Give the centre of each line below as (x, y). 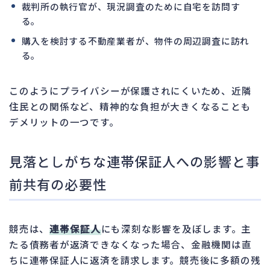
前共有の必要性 (58, 184)
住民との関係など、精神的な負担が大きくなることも (130, 106)
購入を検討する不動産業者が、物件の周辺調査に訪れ (136, 40)
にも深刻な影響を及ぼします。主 (176, 228)
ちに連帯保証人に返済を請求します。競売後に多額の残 (135, 259)
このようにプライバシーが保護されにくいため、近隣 (130, 90)
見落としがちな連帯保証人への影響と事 (134, 161)
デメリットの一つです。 (64, 121)
